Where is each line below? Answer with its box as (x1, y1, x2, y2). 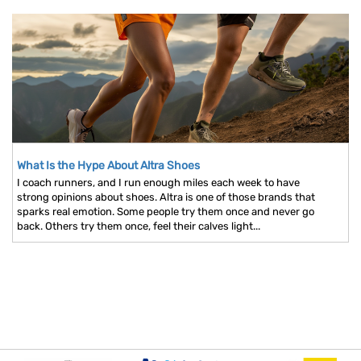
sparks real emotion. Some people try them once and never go (17, 205, 314, 218)
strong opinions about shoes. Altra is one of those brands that (17, 191, 315, 204)
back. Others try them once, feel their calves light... (17, 220, 260, 233)
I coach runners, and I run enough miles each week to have (17, 176, 300, 189)
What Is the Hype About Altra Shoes (17, 159, 200, 173)
